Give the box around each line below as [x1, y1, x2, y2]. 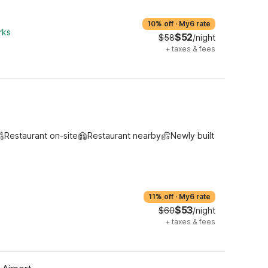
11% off [148, 192, 173, 201]
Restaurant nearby [87, 130, 161, 141]
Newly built [170, 130, 214, 141]
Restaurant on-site [4, 130, 78, 141]
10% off [147, 19, 173, 28]
